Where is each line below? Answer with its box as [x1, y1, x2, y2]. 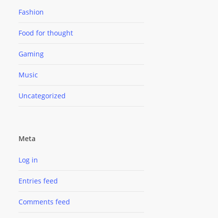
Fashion [18, 7, 44, 17]
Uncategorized [18, 91, 66, 101]
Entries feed [18, 176, 58, 186]
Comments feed [18, 197, 70, 207]
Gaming [18, 49, 44, 59]
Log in [18, 155, 38, 165]
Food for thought [18, 28, 73, 38]
